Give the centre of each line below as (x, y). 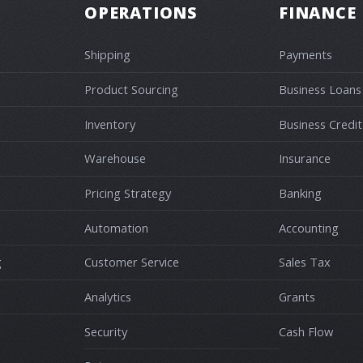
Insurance (305, 158)
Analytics (108, 296)
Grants (297, 296)
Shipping (107, 55)
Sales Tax (305, 262)
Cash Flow (306, 331)
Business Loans (320, 89)
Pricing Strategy (128, 192)
